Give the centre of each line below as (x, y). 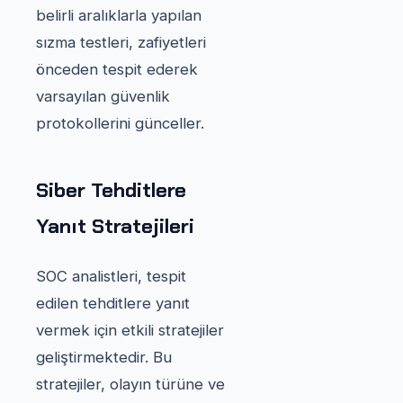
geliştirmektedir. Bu (104, 357)
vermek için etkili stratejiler (130, 330)
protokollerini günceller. (120, 123)
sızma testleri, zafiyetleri (121, 42)
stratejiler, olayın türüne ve (130, 384)
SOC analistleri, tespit (111, 276)
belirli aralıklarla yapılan (119, 15)
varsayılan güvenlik (103, 96)
